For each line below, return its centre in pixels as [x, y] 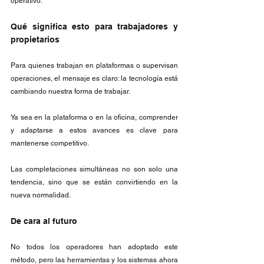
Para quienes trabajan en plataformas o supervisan [94, 65]
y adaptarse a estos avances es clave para [94, 130]
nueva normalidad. [41, 195]
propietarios [35, 39]
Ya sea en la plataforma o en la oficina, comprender [94, 117]
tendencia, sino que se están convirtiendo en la [94, 182]
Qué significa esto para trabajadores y [94, 27]
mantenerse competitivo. [50, 143]
